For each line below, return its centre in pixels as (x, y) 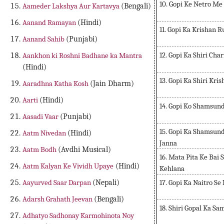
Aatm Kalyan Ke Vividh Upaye (68, 166)
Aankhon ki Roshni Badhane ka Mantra (82, 56)
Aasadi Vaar (41, 117)
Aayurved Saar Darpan (58, 183)
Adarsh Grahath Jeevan (58, 199)
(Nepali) (106, 183)
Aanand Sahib (44, 39)
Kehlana (172, 168)
